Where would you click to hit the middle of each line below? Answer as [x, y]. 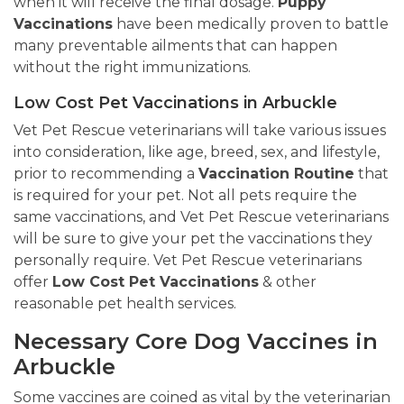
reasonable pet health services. [125, 304]
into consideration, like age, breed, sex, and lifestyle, [197, 152]
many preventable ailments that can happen [175, 46]
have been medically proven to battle [251, 24]
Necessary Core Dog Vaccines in [196, 342]
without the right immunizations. [132, 68]
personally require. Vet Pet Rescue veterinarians [188, 261]
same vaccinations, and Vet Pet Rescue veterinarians [201, 217]
